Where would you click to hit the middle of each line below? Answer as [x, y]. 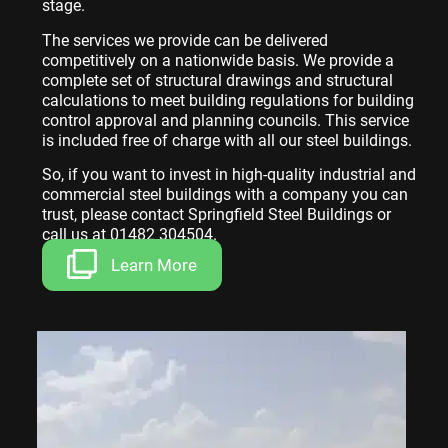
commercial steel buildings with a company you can [225, 194]
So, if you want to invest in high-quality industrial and [229, 174]
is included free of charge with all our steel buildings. [227, 140]
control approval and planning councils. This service [225, 120]
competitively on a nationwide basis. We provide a [218, 60]
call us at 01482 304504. [129, 234]
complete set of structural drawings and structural [217, 80]
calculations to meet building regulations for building [228, 100]
